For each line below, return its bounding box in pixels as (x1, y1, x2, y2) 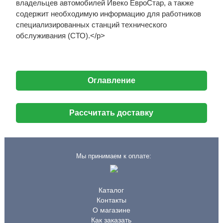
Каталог (99, 186, 124, 194)
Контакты (96, 196, 126, 204)
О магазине (92, 206, 130, 214)
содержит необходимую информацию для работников (15, 9, 201, 18)
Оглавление (87, 76, 135, 85)
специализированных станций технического (15, 20, 167, 29)
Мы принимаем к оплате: (76, 152, 152, 160)
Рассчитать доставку (69, 109, 154, 117)
